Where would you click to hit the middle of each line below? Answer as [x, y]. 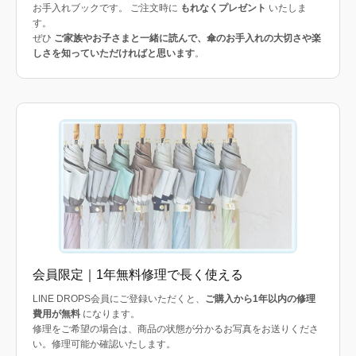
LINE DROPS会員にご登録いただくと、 [119, 299]
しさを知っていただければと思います [114, 54]
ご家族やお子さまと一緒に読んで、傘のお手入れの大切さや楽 [188, 39]
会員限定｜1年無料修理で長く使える [138, 275]
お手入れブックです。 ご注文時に [106, 8]
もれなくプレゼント [223, 8]
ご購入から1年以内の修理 [260, 299]
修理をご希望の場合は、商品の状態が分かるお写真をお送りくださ [176, 329]
